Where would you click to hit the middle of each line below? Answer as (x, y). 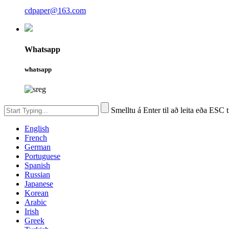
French (36, 138)
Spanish (37, 165)
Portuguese (42, 156)
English (37, 128)
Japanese (39, 184)
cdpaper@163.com (55, 11)
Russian (37, 174)
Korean (37, 193)
